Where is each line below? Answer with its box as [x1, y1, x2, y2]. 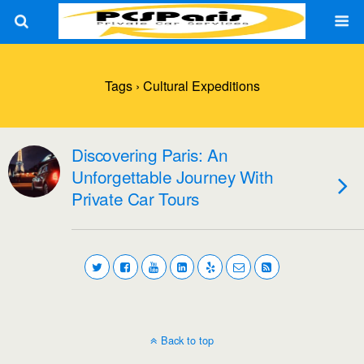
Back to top [161, 331, 214, 348]
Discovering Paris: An [71, 142, 228, 167]
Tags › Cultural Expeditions [104, 76, 260, 95]
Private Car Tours [71, 186, 199, 210]
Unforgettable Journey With [71, 164, 274, 188]
